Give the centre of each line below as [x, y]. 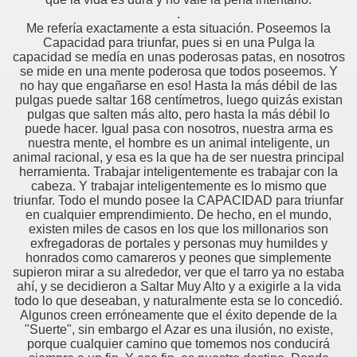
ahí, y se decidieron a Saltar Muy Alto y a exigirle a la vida [178, 287]
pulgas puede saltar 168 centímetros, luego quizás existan [178, 100]
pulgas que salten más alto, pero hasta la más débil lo [178, 115]
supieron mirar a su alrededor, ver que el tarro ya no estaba [178, 273]
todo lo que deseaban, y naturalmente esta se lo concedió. [178, 301]
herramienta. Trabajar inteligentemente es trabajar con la [178, 172]
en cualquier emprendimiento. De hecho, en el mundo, [178, 215]
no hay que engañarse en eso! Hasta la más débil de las [178, 86]
